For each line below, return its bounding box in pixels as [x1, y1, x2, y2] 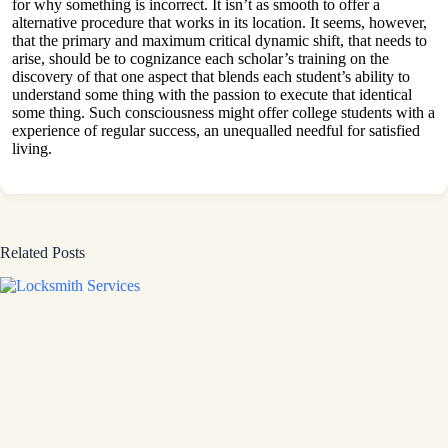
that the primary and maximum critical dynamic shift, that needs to [12, 31, 427, 49]
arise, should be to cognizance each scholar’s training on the [12, 49, 389, 67]
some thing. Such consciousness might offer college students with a [12, 103, 435, 121]
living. [12, 139, 52, 157]
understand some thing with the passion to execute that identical [12, 85, 412, 103]
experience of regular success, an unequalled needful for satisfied [12, 121, 420, 139]
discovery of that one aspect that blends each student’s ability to [12, 67, 410, 85]
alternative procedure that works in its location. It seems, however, [12, 13, 427, 31]
